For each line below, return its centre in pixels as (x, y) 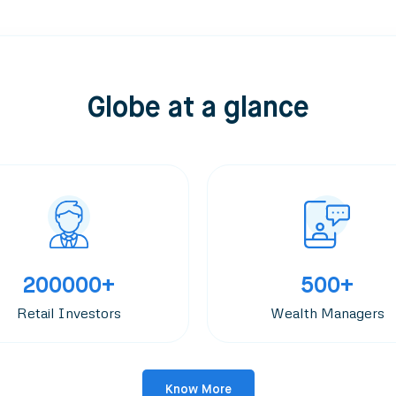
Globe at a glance (198, 109)
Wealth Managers (327, 313)
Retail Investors (69, 313)
